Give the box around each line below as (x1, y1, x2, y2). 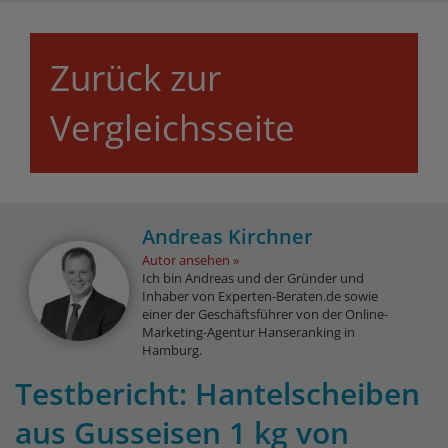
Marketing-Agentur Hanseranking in (142, 323, 355, 342)
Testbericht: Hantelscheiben (15, 373, 420, 415)
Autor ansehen (142, 251, 230, 270)
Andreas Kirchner (142, 223, 313, 251)
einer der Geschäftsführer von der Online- (142, 305, 388, 324)
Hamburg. (142, 341, 202, 360)
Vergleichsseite (50, 104, 295, 152)
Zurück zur (50, 54, 221, 102)
